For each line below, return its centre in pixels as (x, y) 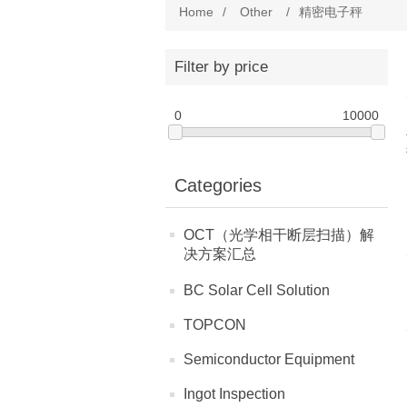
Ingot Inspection (234, 394)
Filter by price (221, 67)
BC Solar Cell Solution (257, 291)
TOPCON (215, 325)
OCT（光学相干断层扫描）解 (279, 235)
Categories (218, 186)
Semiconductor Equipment (269, 360)
